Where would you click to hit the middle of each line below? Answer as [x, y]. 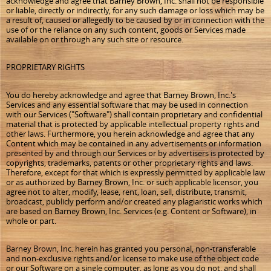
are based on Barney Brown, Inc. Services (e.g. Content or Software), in [131, 211]
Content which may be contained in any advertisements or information [134, 143]
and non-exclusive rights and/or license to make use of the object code [132, 258]
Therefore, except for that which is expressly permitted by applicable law [135, 172]
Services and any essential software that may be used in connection [127, 105]
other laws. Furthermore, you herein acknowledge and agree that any [130, 134]
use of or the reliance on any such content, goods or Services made [126, 30]
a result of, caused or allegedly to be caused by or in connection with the [135, 20]
